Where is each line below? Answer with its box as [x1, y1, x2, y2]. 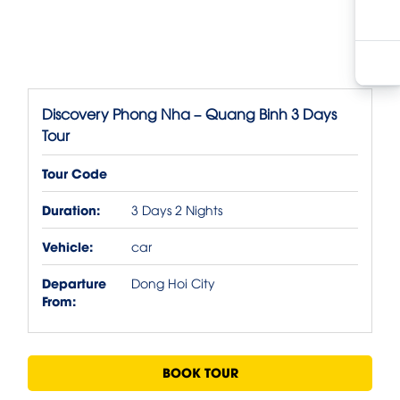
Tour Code [42, 162, 107, 182]
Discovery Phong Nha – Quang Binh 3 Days [42, 103, 337, 123]
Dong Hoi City [131, 273, 222, 291]
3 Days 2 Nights [131, 200, 222, 218]
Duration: [42, 199, 100, 219]
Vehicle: [42, 236, 93, 255]
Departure [42, 272, 106, 292]
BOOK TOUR [162, 362, 238, 381]
